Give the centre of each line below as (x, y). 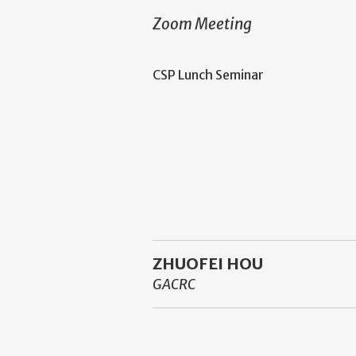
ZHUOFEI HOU (208, 263)
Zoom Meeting (202, 24)
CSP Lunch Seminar (208, 75)
